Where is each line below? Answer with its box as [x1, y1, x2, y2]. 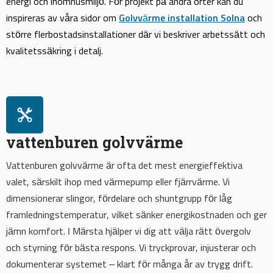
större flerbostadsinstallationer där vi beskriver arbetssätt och [6, 30, 265, 40]
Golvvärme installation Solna [119, 13, 245, 24]
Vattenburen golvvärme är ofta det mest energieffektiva [6, 161, 243, 171]
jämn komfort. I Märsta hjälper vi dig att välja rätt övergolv [6, 227, 251, 237]
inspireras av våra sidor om [6, 13, 119, 24]
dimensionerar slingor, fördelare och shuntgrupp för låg [6, 194, 232, 204]
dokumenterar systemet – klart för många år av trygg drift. [6, 260, 253, 270]
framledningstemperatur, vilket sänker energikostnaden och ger [6, 210, 267, 221]
